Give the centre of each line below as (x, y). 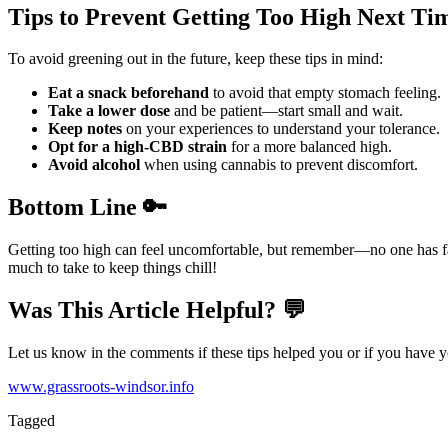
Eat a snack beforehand (128, 93)
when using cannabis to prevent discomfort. (279, 165)
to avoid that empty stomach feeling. (325, 93)
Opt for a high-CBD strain (137, 147)
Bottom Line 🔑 (87, 207)
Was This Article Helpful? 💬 (157, 310)
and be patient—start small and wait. (286, 111)
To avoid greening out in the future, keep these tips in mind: (195, 59)
